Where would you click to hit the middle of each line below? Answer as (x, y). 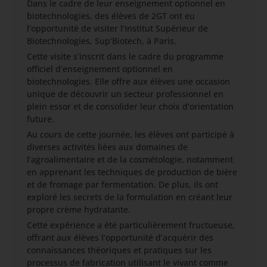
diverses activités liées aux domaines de (107, 147)
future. (41, 119)
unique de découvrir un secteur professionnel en (125, 94)
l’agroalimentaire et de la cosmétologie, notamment (130, 159)
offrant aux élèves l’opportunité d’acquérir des (120, 237)
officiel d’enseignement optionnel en (100, 69)
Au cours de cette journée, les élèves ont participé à (131, 134)
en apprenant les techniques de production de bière (132, 172)
